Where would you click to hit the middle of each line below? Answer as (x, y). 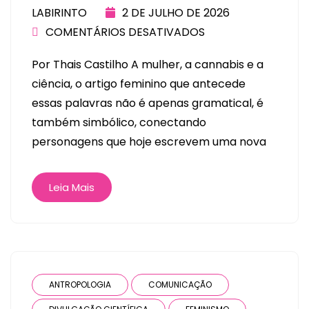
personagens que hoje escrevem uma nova (149, 141)
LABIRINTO (59, 12)
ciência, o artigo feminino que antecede (139, 83)
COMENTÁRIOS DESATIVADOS (125, 32)
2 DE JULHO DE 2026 (176, 12)
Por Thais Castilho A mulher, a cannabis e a (148, 64)
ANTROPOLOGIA (80, 284)
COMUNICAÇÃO (180, 284)
